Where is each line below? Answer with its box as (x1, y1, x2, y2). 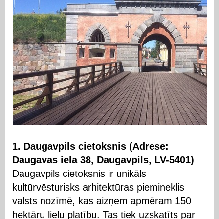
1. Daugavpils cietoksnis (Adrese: (12, 141, 169, 152)
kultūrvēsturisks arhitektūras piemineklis (12, 182, 184, 193)
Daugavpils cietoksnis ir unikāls (12, 168, 146, 179)
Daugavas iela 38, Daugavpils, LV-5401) (12, 154, 194, 165)
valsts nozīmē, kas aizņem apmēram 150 (12, 196, 191, 206)
